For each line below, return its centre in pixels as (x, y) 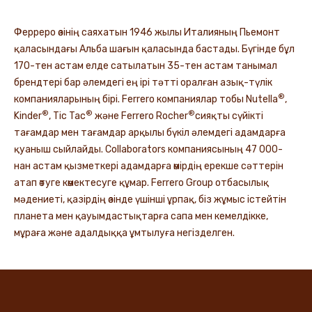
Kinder (28, 116)
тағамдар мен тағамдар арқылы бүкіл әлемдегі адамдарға (150, 133)
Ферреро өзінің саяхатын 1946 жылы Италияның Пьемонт (147, 33)
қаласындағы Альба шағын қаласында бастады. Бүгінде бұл (154, 49)
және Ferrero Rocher (140, 116)
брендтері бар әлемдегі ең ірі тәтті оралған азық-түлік (143, 83)
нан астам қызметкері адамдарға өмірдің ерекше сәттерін (149, 166)
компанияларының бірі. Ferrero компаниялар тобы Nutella (146, 100)
